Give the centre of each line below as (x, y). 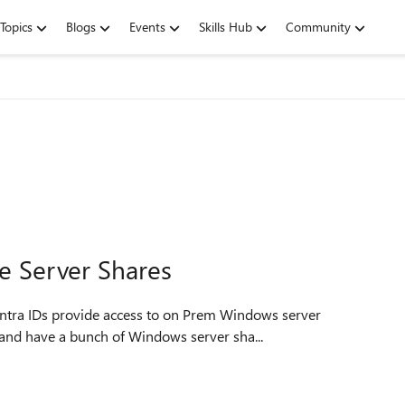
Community (318, 27)
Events (147, 27)
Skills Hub (226, 27)
